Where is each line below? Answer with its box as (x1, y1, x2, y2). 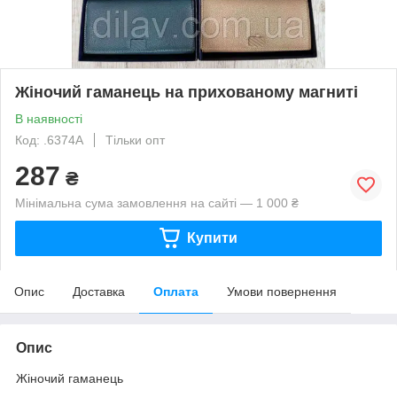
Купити (186, 230, 237, 245)
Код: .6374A (15, 132, 83, 147)
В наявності (15, 111, 82, 126)
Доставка (73, 284, 125, 299)
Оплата (153, 284, 198, 299)
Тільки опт (105, 132, 165, 147)
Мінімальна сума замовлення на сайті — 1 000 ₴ (15, 195, 299, 210)
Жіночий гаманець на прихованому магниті (15, 82, 358, 101)
